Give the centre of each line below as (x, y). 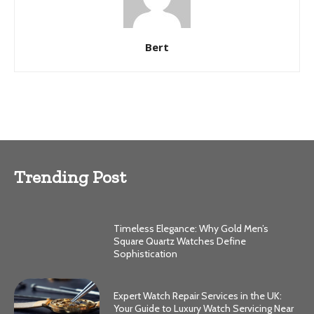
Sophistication (146, 253)
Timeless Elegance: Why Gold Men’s (191, 228)
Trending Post (70, 177)
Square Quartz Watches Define (180, 241)
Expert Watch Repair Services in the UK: (198, 295)
